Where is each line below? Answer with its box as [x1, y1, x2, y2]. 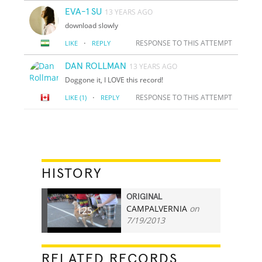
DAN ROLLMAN [65, 61, 127, 71]
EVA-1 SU [65, 6, 102, 16]
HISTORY [42, 166, 103, 181]
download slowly [65, 20, 119, 30]
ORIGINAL [126, 192, 163, 201]
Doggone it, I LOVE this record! [65, 74, 164, 85]
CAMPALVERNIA [126, 202, 188, 214]
